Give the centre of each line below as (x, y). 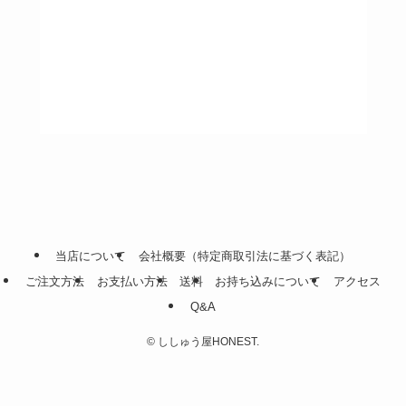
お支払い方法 (132, 282)
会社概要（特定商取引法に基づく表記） (244, 256)
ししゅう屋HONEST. (207, 342)
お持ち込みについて (268, 282)
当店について (91, 256)
